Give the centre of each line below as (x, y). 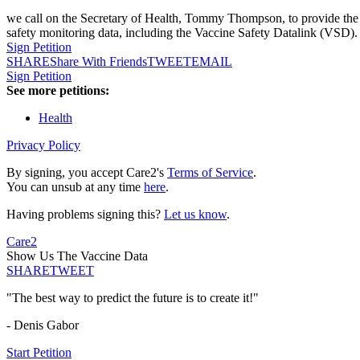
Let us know (195, 215)
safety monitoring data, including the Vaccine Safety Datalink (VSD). (182, 33)
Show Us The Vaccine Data (77, 256)
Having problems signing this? (85, 215)
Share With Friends (98, 62)
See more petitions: (58, 91)
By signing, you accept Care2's (87, 173)
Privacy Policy (43, 145)
